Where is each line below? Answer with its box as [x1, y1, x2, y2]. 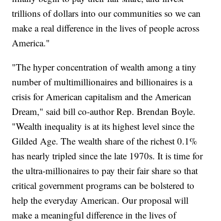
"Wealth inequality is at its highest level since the [12, 120, 195, 133]
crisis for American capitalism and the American [12, 90, 192, 103]
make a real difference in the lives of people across [12, 22, 200, 35]
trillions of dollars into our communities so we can [12, 7, 201, 20]
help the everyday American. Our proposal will [12, 194, 189, 207]
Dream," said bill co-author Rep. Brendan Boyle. [12, 105, 196, 118]
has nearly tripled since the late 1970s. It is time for [12, 149, 203, 162]
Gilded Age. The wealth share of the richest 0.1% [12, 135, 198, 147]
